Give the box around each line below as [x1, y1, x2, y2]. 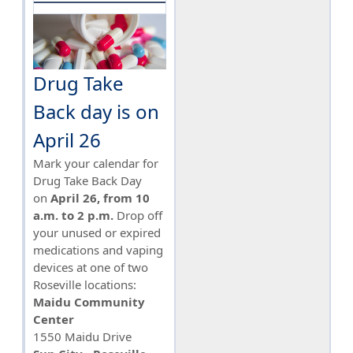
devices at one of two [33, 258, 148, 275]
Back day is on [33, 98, 159, 124]
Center [33, 310, 74, 327]
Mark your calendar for [33, 154, 158, 171]
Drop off [117, 206, 162, 223]
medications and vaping [33, 241, 163, 258]
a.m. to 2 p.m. [33, 206, 113, 223]
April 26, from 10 [50, 189, 150, 206]
